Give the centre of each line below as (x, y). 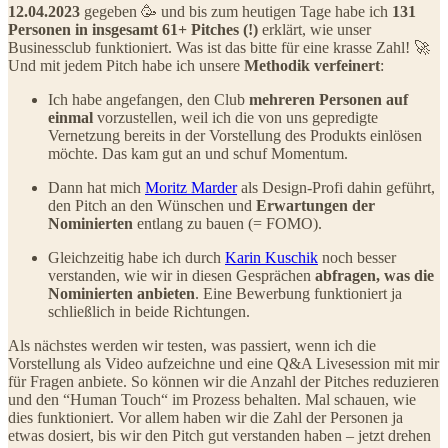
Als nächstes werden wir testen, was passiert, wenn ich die (192, 346)
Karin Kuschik (271, 258)
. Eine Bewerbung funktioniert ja (298, 294)
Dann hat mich (96, 188)
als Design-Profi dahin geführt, (336, 188)
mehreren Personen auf (328, 100)
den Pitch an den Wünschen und (152, 206)
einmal (70, 118)
